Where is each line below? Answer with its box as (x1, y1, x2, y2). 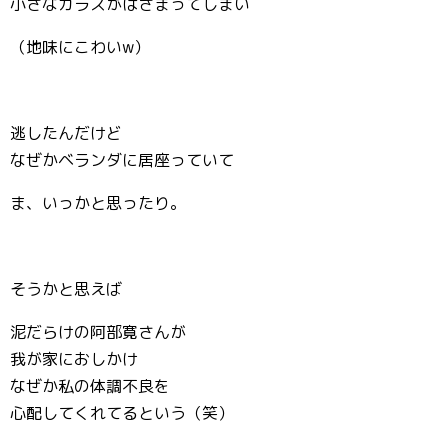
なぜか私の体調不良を (10, 374, 170, 397)
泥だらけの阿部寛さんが (10, 320, 186, 343)
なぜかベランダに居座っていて (10, 148, 234, 171)
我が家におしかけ (10, 347, 138, 370)
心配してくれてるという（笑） (10, 401, 234, 424)
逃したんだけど (10, 121, 122, 144)
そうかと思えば (10, 277, 122, 300)
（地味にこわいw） (10, 35, 150, 58)
